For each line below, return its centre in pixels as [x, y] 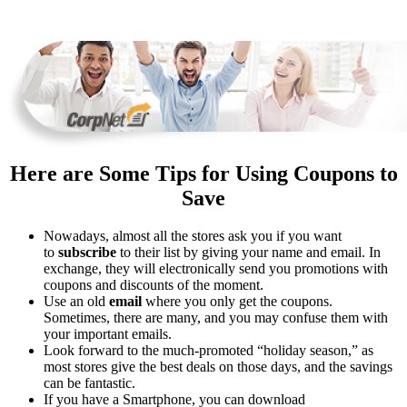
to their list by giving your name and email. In [248, 253]
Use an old [76, 302]
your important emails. [108, 334]
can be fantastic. [89, 383]
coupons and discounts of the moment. [154, 285]
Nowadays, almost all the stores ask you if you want [193, 236]
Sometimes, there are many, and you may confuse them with [216, 318]
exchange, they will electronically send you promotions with [216, 269]
